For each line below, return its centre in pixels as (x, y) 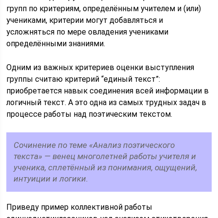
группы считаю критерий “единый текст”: (83, 79)
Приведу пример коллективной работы (80, 207)
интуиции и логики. (51, 179)
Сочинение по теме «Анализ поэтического (94, 145)
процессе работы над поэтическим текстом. (90, 114)
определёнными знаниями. (56, 44)
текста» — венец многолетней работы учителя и (105, 156)
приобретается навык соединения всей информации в (108, 91)
